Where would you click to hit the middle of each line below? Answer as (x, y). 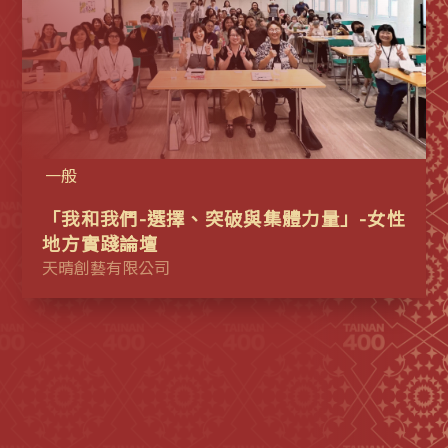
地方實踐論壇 (100, 243)
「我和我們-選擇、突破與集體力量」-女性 (224, 218)
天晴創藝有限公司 (106, 267)
